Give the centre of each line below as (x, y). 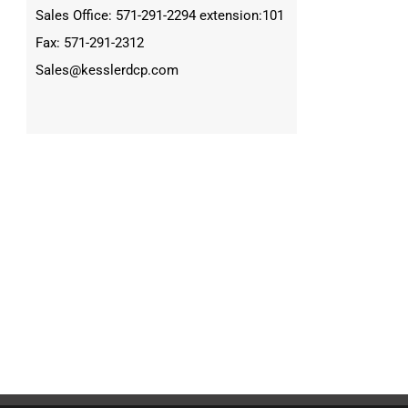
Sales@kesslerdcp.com (107, 71)
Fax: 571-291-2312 (90, 43)
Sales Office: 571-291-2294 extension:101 (160, 16)
